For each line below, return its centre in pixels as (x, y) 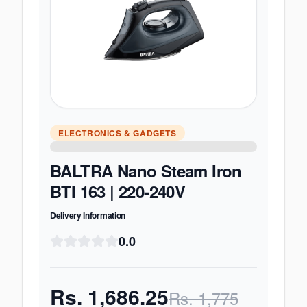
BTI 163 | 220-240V (118, 191)
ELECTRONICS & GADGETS (118, 133)
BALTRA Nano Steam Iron (146, 171)
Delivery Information (88, 215)
